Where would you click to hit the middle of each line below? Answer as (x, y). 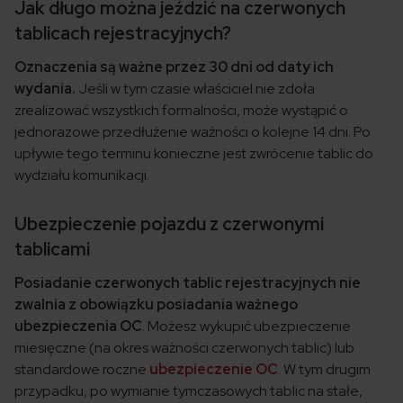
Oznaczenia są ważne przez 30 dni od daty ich (174, 67)
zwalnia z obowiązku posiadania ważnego (156, 304)
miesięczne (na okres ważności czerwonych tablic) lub (184, 347)
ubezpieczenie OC (214, 369)
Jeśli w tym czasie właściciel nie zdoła (197, 88)
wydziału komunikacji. (82, 175)
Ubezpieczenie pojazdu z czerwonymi (169, 224)
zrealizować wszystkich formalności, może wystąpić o (181, 110)
